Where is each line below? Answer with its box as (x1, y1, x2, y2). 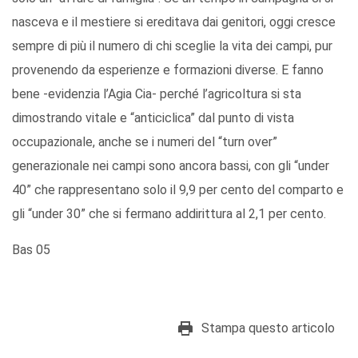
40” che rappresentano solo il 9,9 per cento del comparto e (12, 182, 344, 198)
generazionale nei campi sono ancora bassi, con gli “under (12, 158, 329, 174)
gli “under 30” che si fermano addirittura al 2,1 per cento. (12, 206, 326, 222)
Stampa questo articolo (201, 320, 335, 336)
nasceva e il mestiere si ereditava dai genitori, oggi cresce (12, 14, 336, 30)
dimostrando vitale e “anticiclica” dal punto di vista (12, 110, 294, 126)
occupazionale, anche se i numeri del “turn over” (12, 134, 277, 150)
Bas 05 (12, 242, 50, 258)
